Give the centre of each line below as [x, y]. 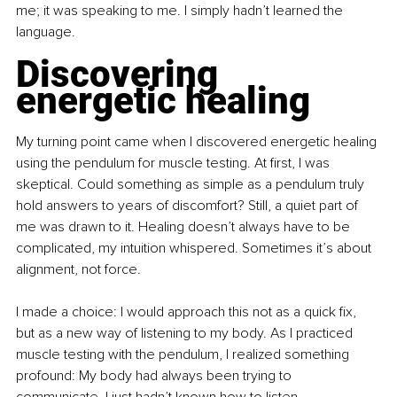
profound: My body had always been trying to [156, 376]
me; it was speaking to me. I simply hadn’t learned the [181, 11]
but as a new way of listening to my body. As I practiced [186, 334]
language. [46, 32]
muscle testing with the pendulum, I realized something [184, 355]
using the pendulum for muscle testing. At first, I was [175, 163]
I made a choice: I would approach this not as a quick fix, [188, 312]
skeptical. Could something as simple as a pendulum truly [192, 185]
